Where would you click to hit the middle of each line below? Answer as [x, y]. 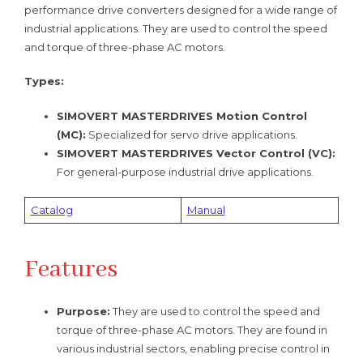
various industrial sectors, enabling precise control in [193, 348]
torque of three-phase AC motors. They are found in [192, 329]
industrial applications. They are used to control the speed [176, 28]
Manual [206, 210]
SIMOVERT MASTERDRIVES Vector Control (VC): [196, 153]
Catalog [51, 210]
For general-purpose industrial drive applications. [185, 171]
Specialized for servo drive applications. [192, 134]
